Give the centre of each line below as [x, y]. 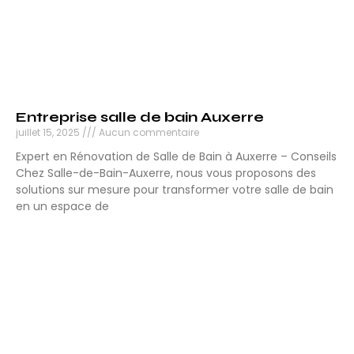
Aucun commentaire [148, 133]
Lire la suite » [50, 235]
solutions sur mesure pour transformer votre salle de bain [175, 190]
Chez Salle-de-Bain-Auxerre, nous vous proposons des [166, 173]
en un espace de [62, 207]
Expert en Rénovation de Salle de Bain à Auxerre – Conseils [176, 157]
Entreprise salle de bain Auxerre [140, 117]
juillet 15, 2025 [49, 133]
